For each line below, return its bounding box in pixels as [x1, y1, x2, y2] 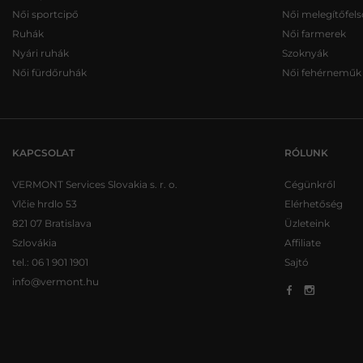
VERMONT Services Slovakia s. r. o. [12, 177, 177, 190]
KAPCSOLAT [12, 146, 75, 159]
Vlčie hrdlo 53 [12, 197, 77, 210]
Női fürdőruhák [12, 66, 87, 79]
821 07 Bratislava [12, 216, 92, 229]
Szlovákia [12, 236, 57, 249]
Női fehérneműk [281, 66, 361, 79]
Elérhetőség [284, 197, 343, 210]
